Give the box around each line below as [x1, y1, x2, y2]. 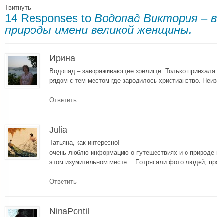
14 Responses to [5, 12, 94, 25]
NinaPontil [49, 206, 89, 216]
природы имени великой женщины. [5, 23, 192, 37]
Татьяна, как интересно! [49, 139, 120, 146]
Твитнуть [5, 4, 31, 12]
